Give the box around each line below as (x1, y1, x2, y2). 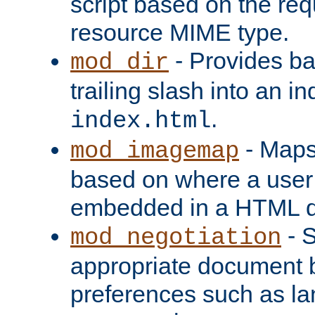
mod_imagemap (70, 137, 239, 165)
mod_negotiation (70, 224, 281, 251)
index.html (70, 107, 211, 134)
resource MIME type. (70, 18, 289, 46)
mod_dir (70, 49, 169, 76)
